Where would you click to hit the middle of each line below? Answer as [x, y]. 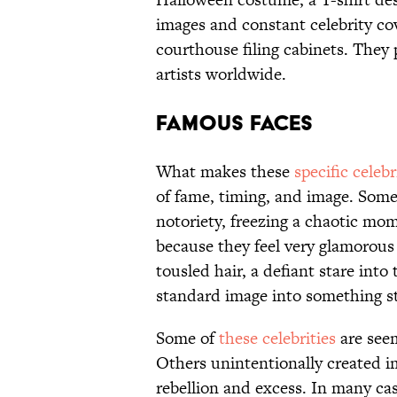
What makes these [225, 172]
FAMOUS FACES [234, 123]
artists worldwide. [221, 74]
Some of [187, 339]
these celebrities [277, 339]
